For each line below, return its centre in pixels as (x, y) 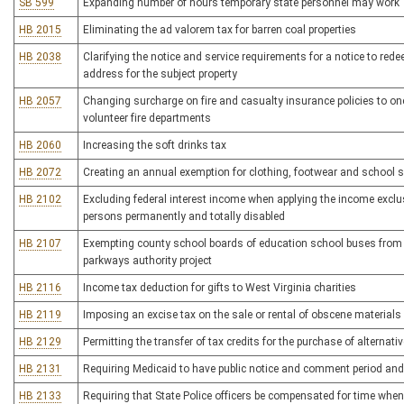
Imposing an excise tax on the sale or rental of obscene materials (242, 315)
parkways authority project (147, 261)
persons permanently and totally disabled (184, 216)
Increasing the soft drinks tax (155, 145)
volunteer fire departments (147, 118)
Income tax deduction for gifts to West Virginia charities (220, 288)
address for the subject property (160, 74)
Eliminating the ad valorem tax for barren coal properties (220, 30)
